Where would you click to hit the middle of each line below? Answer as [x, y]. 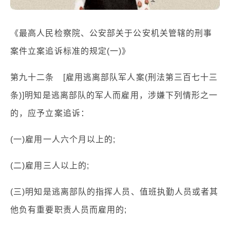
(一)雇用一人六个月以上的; [63, 139]
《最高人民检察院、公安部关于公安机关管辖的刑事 [111, 33]
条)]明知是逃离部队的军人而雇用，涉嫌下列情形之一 [114, 95]
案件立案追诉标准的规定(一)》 [71, 51]
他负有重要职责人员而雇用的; [69, 209]
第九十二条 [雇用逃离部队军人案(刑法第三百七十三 [114, 77]
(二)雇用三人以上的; [50, 165]
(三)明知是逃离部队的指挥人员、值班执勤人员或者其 [114, 191]
